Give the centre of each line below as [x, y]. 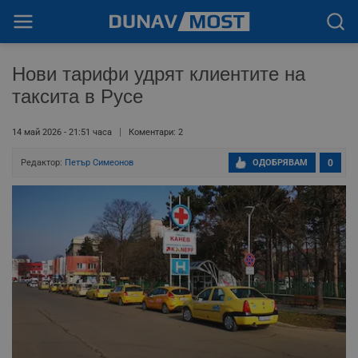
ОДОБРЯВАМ [280, 163]
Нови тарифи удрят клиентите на [159, 74]
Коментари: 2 [156, 132]
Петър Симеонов [99, 163]
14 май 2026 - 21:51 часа [62, 132]
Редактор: [43, 163]
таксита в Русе [78, 96]
